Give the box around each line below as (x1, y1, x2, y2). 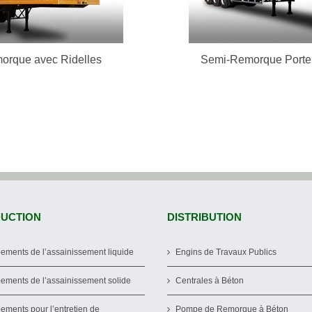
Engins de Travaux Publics (175, 247, 276, 257)
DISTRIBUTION (167, 210, 242, 223)
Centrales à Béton (175, 275, 244, 286)
